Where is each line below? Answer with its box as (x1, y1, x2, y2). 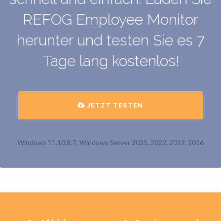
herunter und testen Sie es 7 (16, 32, 205, 49)
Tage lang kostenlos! (42, 52, 179, 70)
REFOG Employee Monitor (23, 11, 198, 29)
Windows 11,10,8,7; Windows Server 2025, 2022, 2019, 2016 (17, 138, 204, 147)
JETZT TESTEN (85, 101, 144, 110)
